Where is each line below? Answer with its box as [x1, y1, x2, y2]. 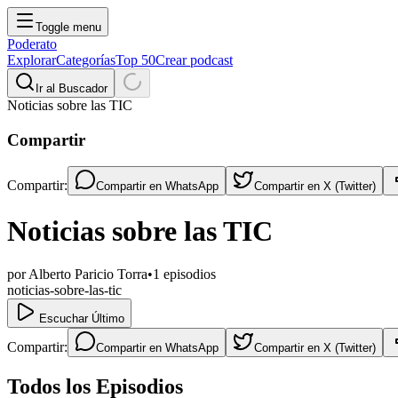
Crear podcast [155, 52, 233, 68]
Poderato [7, 36, 57, 52]
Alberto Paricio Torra [28, 267, 147, 283]
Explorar [7, 52, 56, 68]
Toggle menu [36, 20, 101, 34]
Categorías [56, 52, 115, 68]
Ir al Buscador [36, 82, 107, 95]
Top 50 [115, 52, 155, 68]
